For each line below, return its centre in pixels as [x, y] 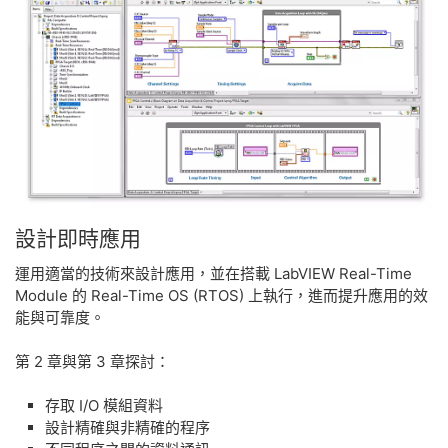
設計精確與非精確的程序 [127, 428]
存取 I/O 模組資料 [104, 406]
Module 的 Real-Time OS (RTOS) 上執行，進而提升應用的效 [221, 296]
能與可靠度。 [62, 318]
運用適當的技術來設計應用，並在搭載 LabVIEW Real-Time [213, 274]
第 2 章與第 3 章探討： [92, 362]
